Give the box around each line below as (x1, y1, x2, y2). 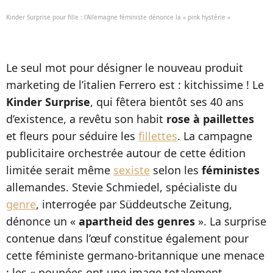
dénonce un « (6, 214, 79, 229)
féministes (202, 163, 260, 177)
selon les (150, 163, 202, 177)
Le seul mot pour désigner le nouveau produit (6, 60, 243, 75)
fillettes (138, 129, 177, 143)
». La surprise (195, 214, 266, 229)
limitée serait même (6, 163, 113, 177)
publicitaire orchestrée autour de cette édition (6, 146, 246, 160)
